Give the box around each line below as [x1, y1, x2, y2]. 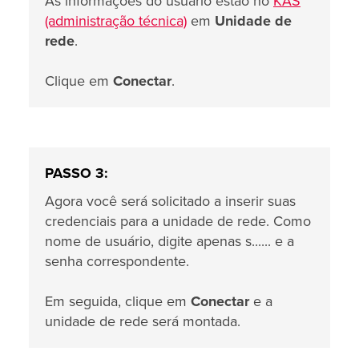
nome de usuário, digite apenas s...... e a [45, 232, 294, 250]
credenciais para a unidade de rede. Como [45, 212, 311, 230]
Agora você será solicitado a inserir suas [45, 192, 296, 210]
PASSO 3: [45, 164, 108, 182]
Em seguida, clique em [45, 292, 191, 310]
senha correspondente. [45, 252, 189, 270]
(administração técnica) [45, 12, 187, 30]
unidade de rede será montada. [45, 313, 240, 330]
